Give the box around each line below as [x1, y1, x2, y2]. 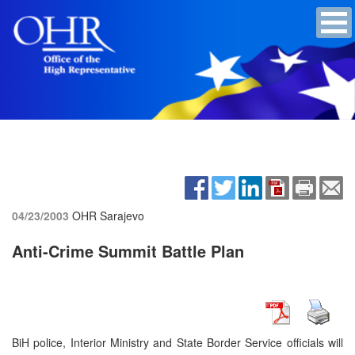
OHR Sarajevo [72, 207, 144, 223]
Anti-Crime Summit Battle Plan [12, 239, 244, 262]
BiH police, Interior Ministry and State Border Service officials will [12, 334, 343, 350]
